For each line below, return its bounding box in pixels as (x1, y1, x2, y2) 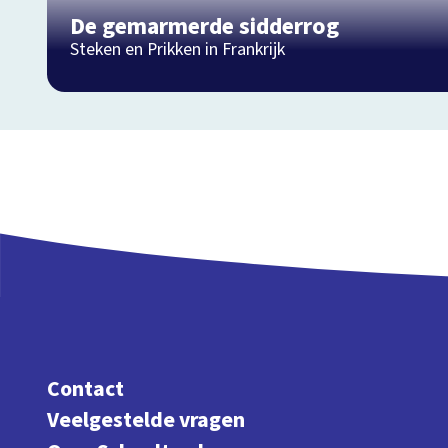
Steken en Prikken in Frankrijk (70, 36, 286, 62)
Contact (46, 373, 124, 405)
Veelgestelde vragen (46, 405, 245, 437)
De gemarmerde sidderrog (70, 9, 340, 43)
